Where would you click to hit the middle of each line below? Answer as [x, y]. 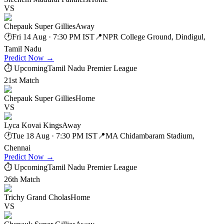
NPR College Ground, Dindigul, [154, 36]
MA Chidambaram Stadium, [150, 135]
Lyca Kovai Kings [33, 125]
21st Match [21, 80]
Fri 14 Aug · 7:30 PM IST [53, 36]
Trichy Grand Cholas [37, 197]
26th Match [22, 179]
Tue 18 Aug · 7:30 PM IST [55, 135]
